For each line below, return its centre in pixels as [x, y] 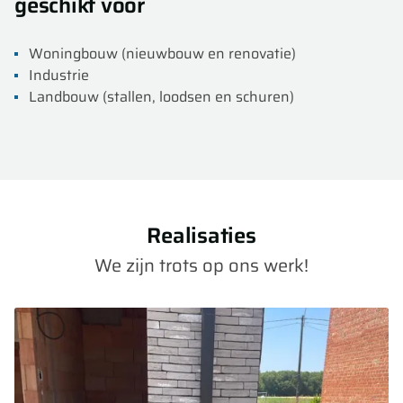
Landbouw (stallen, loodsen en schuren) [161, 97]
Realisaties [201, 236]
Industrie [59, 75]
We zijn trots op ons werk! [201, 265]
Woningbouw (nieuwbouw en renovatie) [162, 54]
